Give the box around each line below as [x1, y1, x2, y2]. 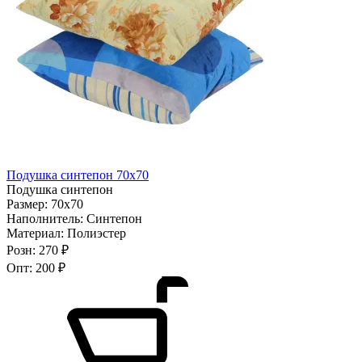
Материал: [6, 225, 67, 240]
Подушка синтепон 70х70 [6, 167, 149, 182]
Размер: [6, 196, 51, 211]
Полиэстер [67, 225, 126, 240]
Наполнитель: [6, 211, 86, 225]
